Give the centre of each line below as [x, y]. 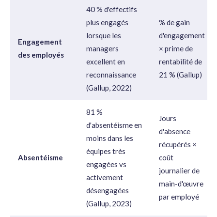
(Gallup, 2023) [109, 203]
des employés [41, 54]
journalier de [179, 170]
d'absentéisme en [114, 125]
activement [105, 177]
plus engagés [107, 22]
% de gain [174, 22]
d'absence [175, 131]
